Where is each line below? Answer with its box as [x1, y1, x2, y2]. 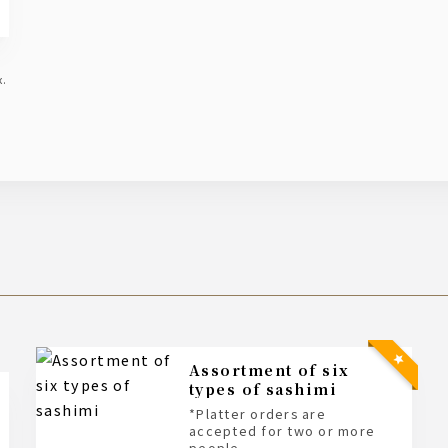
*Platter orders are [189, 404, 326, 424]
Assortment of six [189, 359, 202, 381]
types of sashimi [189, 378, 338, 400]
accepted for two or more [189, 421, 376, 441]
